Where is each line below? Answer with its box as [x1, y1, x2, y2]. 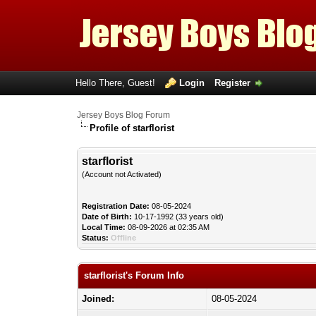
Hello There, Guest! [75, 78, 158, 88]
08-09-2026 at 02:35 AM [126, 223, 210, 231]
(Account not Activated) [82, 170, 162, 178]
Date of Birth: [82, 212, 133, 221]
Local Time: [82, 223, 126, 231]
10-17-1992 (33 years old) [132, 212, 224, 221]
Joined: [82, 293, 115, 304]
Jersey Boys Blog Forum [77, 110, 171, 120]
